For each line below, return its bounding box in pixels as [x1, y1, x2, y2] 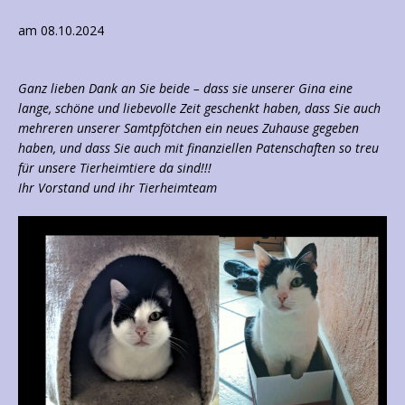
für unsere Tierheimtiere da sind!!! [18, 159, 212, 177]
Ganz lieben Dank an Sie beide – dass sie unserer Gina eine [18, 80, 353, 98]
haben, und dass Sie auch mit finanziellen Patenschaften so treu [18, 139, 379, 157]
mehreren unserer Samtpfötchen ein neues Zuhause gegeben [18, 119, 359, 137]
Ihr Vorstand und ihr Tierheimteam [18, 179, 217, 197]
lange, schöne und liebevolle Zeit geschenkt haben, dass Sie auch [18, 99, 381, 118]
